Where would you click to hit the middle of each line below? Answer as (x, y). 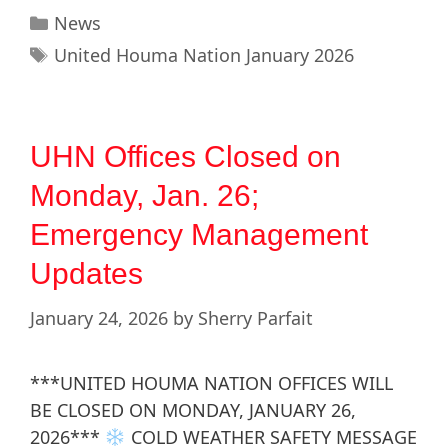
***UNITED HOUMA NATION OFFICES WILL (211, 383)
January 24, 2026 (99, 318)
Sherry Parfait (255, 318)
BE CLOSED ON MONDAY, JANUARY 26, (193, 410)
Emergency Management (199, 235)
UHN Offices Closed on (185, 157)
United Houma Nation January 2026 (203, 55)
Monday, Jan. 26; (144, 196)
